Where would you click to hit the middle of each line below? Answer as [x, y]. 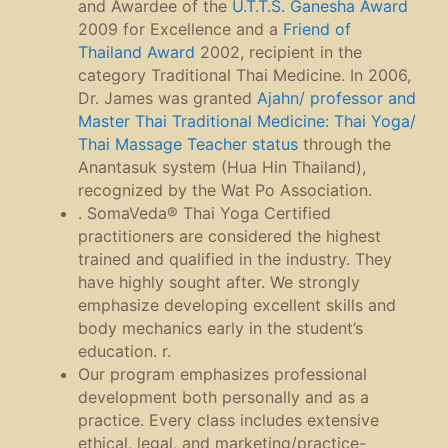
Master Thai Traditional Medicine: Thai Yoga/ [247, 120]
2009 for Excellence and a [180, 28]
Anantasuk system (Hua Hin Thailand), [222, 166]
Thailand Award [136, 51]
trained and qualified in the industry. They [235, 258]
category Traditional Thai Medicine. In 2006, [244, 74]
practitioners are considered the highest [229, 235]
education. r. [124, 350]
